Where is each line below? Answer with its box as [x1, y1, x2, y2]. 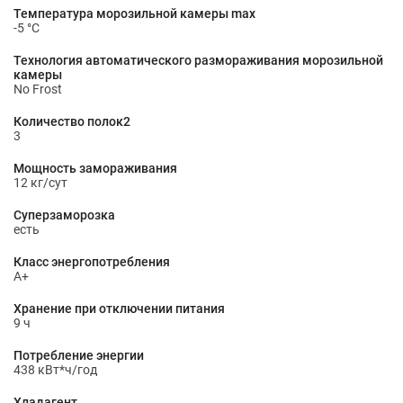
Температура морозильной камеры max [13, 6, 255, 21]
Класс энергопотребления [13, 255, 170, 269]
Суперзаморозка [13, 208, 115, 222]
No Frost [13, 82, 62, 96]
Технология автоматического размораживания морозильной [13, 53, 383, 67]
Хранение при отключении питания [13, 301, 225, 316]
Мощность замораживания [13, 161, 177, 175]
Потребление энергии [13, 348, 144, 363]
